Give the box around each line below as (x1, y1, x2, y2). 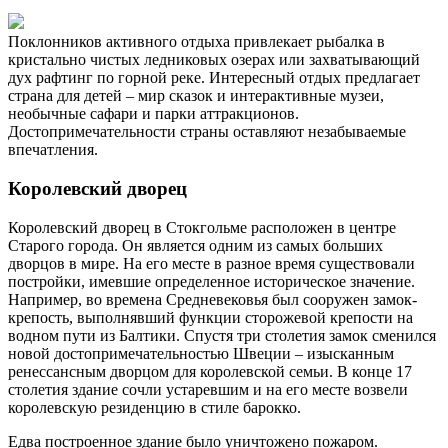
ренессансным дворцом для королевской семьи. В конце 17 (8, 362, 412, 380)
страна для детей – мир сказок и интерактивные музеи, (8, 87, 384, 105)
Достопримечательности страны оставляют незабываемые (8, 123, 406, 141)
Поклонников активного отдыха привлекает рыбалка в (8, 33, 385, 51)
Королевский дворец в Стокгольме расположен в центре (8, 218, 396, 236)
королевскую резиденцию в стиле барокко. (8, 398, 301, 416)
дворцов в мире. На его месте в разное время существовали (8, 254, 415, 272)
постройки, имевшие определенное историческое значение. (8, 272, 415, 290)
